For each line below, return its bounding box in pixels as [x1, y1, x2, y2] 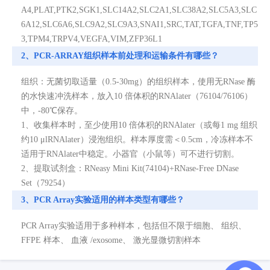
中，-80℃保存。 [21, 105, 83, 115]
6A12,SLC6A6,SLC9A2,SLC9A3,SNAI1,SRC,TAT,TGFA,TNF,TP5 [21, 19, 258, 29]
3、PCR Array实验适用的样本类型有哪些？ [21, 195, 184, 204]
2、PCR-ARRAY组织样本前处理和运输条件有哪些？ [21, 51, 219, 60]
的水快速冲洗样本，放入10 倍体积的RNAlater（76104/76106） [21, 91, 253, 101]
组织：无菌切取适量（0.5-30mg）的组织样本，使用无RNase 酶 [21, 77, 256, 86]
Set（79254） [21, 178, 70, 187]
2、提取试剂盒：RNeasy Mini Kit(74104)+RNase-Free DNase [21, 163, 239, 173]
